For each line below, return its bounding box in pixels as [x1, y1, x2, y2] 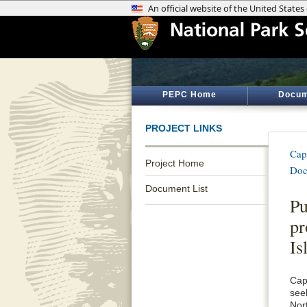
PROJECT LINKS [145, 123, 222, 134]
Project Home [145, 158, 204, 169]
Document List [145, 183, 208, 194]
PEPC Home [162, 90, 217, 99]
